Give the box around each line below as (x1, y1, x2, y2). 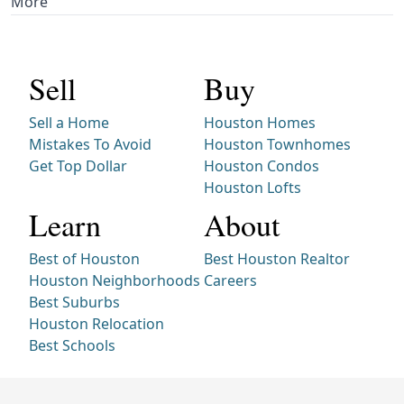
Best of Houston (29, 248, 140, 269)
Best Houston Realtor (204, 248, 350, 269)
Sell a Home (29, 112, 109, 133)
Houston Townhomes (204, 133, 351, 154)
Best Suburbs (29, 291, 120, 312)
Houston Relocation (29, 313, 164, 334)
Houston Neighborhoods (29, 270, 200, 290)
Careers (204, 270, 257, 290)
